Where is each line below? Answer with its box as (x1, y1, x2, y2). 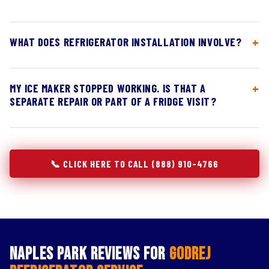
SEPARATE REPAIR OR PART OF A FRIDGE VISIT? (10, 95, 217, 108)
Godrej (169, 244, 211, 265)
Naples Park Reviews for (10, 244, 169, 265)
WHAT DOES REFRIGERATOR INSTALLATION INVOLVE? (10, 35, 242, 49)
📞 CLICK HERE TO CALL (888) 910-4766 (50, 158, 219, 169)
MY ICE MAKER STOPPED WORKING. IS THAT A (10, 82, 206, 95)
